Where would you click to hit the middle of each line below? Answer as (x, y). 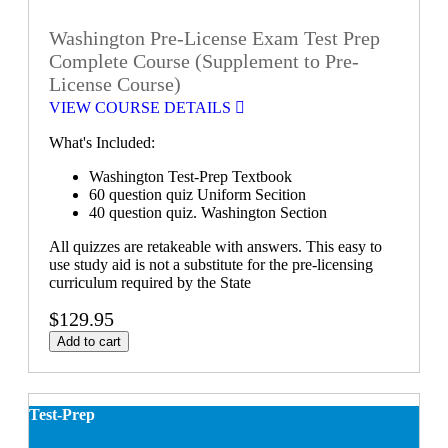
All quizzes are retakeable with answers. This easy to (215, 247)
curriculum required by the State (150, 283)
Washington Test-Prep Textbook (190, 177)
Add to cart (89, 342)
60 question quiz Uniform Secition (197, 195)
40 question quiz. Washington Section (210, 213)
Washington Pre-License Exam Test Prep (214, 38)
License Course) (115, 84)
